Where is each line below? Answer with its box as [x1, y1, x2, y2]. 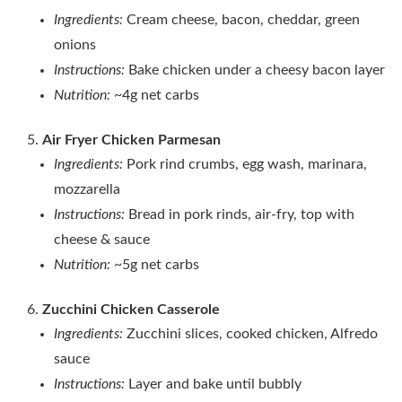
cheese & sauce [54, 232, 150, 247]
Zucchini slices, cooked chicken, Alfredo [127, 326, 378, 341]
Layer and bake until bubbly [125, 376, 301, 391]
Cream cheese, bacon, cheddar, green [127, 12, 360, 27]
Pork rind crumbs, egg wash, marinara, [127, 156, 367, 171]
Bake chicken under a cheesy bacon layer [128, 62, 385, 77]
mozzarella [54, 181, 120, 197]
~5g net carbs [110, 257, 199, 272]
